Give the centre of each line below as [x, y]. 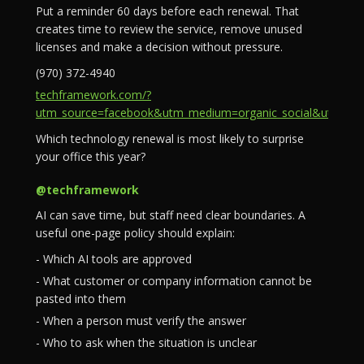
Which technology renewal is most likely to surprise [170, 139]
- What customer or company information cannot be [174, 281]
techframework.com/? [93, 95]
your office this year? [91, 156]
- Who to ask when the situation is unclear [146, 342]
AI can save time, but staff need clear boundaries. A [171, 215]
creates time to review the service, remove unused [169, 29]
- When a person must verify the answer [141, 321]
